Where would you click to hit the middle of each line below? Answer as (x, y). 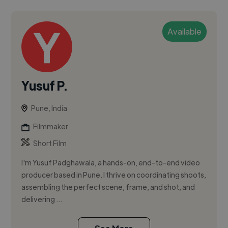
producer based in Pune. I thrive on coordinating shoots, (114, 175)
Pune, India (49, 108)
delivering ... (42, 199)
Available (184, 32)
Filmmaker (51, 126)
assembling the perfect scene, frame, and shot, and (108, 187)
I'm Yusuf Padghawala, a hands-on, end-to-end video (111, 163)
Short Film (50, 143)
